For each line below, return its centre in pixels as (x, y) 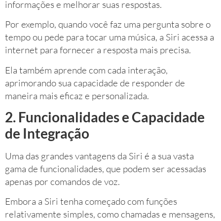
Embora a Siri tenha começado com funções (91, 202)
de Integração (47, 133)
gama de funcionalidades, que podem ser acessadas (106, 169)
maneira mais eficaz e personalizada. (77, 95)
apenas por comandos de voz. (62, 182)
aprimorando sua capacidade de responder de (95, 83)
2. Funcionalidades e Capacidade (105, 117)
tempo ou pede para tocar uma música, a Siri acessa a (110, 37)
